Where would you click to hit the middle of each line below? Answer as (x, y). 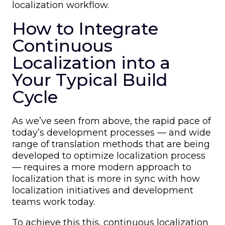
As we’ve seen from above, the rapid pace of (111, 121)
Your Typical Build (90, 80)
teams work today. (53, 202)
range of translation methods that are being (111, 144)
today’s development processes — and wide (111, 132)
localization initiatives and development (103, 190)
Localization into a (91, 63)
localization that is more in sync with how (106, 179)
